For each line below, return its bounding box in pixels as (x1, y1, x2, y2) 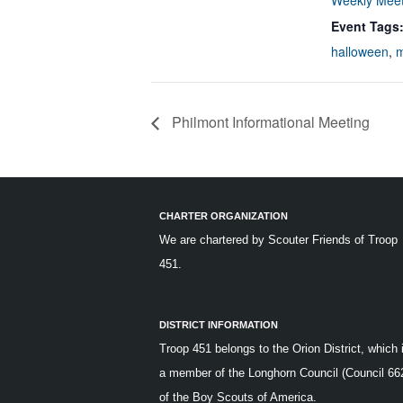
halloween (331, 42, 389, 60)
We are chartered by (159, 233, 268, 247)
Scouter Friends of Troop (268, 233, 398, 247)
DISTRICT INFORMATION (159, 319, 278, 331)
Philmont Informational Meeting (168, 112, 370, 133)
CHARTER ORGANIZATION (159, 210, 288, 222)
